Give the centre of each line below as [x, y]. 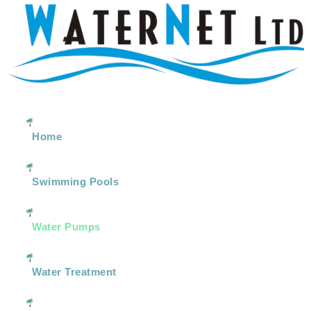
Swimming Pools [75, 182]
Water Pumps [66, 227]
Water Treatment [74, 272]
